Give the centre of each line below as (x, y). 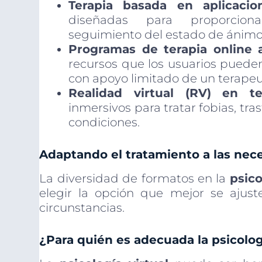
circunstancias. (82, 208)
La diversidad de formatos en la (135, 179)
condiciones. (104, 123)
